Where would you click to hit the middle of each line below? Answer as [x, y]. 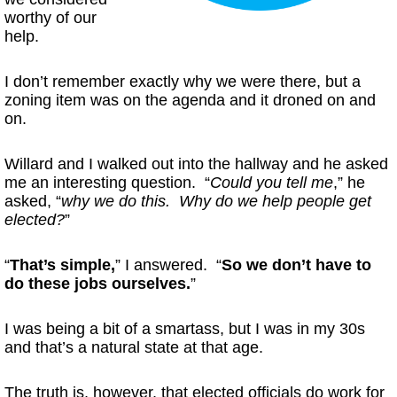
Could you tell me [272, 183]
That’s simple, [62, 265]
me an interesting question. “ [107, 183]
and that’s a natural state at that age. [134, 347]
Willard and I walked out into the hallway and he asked [196, 164]
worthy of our [51, 18]
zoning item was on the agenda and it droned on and [190, 100]
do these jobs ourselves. [97, 284]
